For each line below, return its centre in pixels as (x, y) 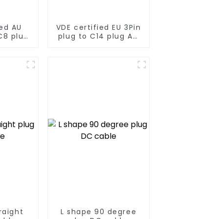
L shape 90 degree (99, 211)
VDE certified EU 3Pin (99, 27)
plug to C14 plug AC (99, 36)
